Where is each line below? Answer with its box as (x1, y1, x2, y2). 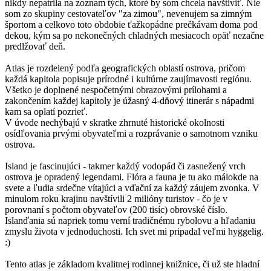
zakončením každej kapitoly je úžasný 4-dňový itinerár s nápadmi (5, 95, 254, 106)
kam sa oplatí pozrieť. (5, 106, 88, 117)
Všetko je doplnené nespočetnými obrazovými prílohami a (5, 84, 227, 95)
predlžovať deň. (5, 41, 65, 51)
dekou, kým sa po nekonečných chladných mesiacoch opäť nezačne (5, 30, 264, 41)
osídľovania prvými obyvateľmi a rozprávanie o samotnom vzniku (5, 128, 258, 139)
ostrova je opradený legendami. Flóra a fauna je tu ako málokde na (5, 171, 258, 182)
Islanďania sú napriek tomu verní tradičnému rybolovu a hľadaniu (5, 215, 255, 226)
